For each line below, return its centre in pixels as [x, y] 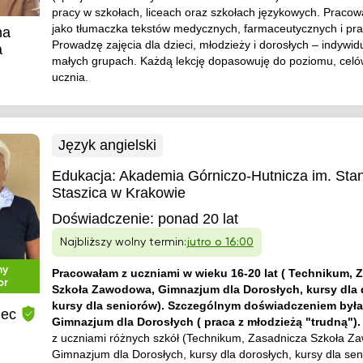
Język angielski [107, 145]
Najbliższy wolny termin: [123, 242]
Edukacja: [85, 176]
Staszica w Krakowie [118, 193]
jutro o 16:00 [220, 242]
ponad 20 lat [198, 219]
